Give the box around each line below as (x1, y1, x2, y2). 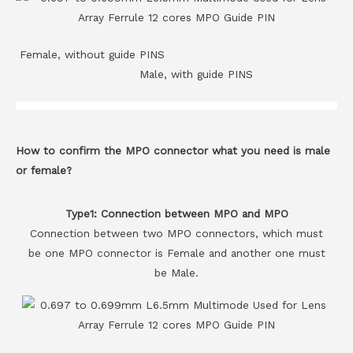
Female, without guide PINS (19, 48, 334, 61)
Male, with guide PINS (100, 68, 253, 81)
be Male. (154, 266, 199, 280)
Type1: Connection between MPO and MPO (65, 207, 288, 221)
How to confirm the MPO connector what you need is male (16, 144, 330, 158)
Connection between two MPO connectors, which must (30, 227, 323, 240)
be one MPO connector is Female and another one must (28, 247, 325, 260)
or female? (16, 164, 72, 177)
